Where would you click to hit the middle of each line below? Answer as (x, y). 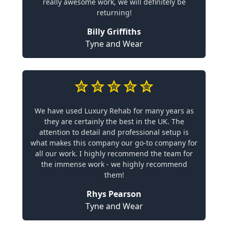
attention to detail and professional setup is (114, 132)
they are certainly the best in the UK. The (114, 121)
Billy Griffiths (114, 31)
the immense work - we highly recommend (114, 164)
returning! (114, 12)
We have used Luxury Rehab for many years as (114, 110)
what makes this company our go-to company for (114, 142)
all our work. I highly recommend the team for (114, 153)
